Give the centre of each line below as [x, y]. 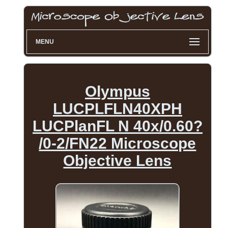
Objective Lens [118, 161]
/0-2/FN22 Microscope [118, 144]
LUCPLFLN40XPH [117, 109]
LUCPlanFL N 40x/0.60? [117, 126]
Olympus [117, 92]
